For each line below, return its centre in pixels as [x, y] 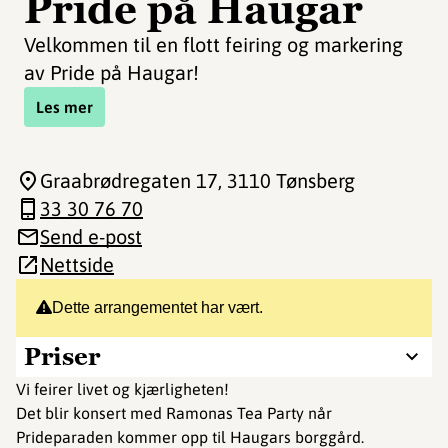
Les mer [64, 107]
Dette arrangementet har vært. [157, 307]
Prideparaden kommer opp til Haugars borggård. [190, 437]
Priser [62, 356]
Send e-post [91, 236]
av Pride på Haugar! [111, 72]
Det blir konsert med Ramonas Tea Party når [174, 413]
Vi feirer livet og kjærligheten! [122, 389]
